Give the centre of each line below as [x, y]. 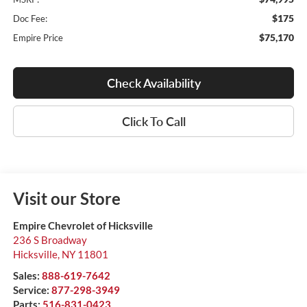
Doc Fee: [30, 19]
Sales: [27, 276]
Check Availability [153, 83]
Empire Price [38, 38]
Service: [32, 290]
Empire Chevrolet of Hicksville [83, 226]
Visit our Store [66, 199]
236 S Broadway [50, 240]
